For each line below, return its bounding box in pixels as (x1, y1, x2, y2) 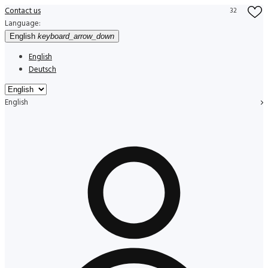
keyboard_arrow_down (38, 32, 114, 41)
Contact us (5, 5, 41, 17)
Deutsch (29, 63, 56, 76)
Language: (5, 17, 41, 30)
